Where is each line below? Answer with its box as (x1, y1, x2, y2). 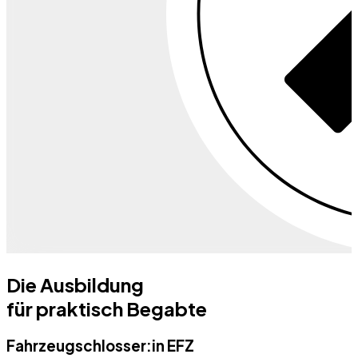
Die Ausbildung (6, 272, 144, 297)
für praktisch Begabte (6, 296, 207, 321)
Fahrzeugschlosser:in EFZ (6, 336, 194, 355)
